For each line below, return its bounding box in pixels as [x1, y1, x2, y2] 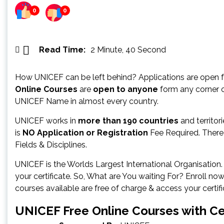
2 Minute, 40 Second [90, 45, 166, 54]
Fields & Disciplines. [15, 139, 87, 149]
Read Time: [39, 45, 85, 54]
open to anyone [93, 84, 158, 94]
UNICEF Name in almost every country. [15, 96, 158, 106]
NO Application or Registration [22, 127, 148, 137]
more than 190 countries [78, 115, 178, 125]
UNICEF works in [15, 115, 78, 125]
